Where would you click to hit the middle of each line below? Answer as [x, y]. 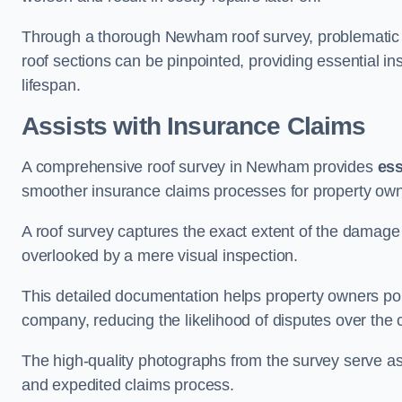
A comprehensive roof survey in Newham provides [200, 166]
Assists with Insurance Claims [194, 126]
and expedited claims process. [128, 385]
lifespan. [51, 85]
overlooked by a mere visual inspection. [160, 255]
